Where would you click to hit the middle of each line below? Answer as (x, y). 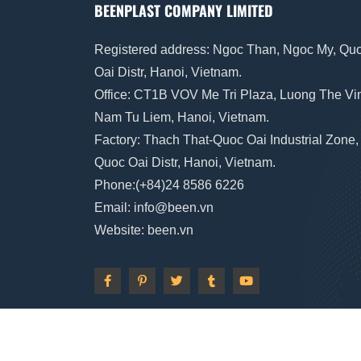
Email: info (124, 207)
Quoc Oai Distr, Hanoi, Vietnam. (185, 162)
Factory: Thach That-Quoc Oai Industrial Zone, (226, 140)
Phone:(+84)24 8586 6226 (171, 185)
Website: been (135, 230)
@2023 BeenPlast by (157, 339)
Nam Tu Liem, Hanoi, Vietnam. (182, 117)
